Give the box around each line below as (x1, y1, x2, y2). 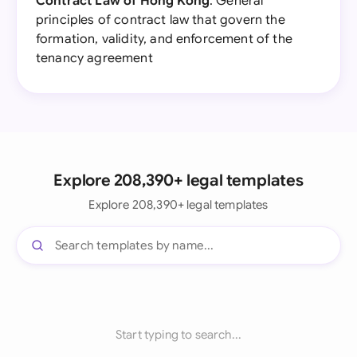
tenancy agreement (36, 50, 153, 66)
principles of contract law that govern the (36, 12, 285, 28)
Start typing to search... (116, 328, 241, 342)
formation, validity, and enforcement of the (36, 31, 292, 47)
